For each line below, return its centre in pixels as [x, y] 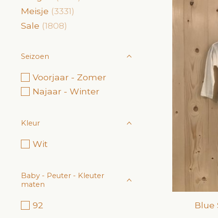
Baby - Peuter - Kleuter [63, 176]
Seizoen [35, 56]
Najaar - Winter [66, 91]
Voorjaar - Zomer [69, 77]
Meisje [35, 11]
